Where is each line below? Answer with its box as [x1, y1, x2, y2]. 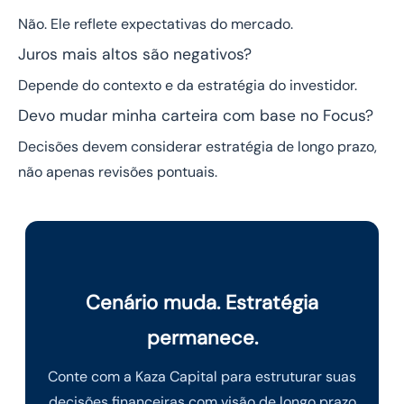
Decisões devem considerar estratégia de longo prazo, [18, 137, 377, 157]
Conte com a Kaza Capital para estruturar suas [48, 367, 356, 387]
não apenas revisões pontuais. [18, 162, 217, 182]
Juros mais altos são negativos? [18, 44, 252, 65]
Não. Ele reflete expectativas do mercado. [18, 14, 293, 34]
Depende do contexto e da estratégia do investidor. [18, 76, 357, 96]
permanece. [146, 325, 258, 352]
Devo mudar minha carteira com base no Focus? [18, 106, 373, 126]
